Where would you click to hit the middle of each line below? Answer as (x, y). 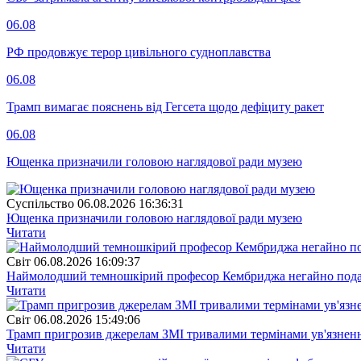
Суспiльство (40, 203)
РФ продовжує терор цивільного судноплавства (139, 52)
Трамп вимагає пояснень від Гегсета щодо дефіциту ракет (165, 106)
